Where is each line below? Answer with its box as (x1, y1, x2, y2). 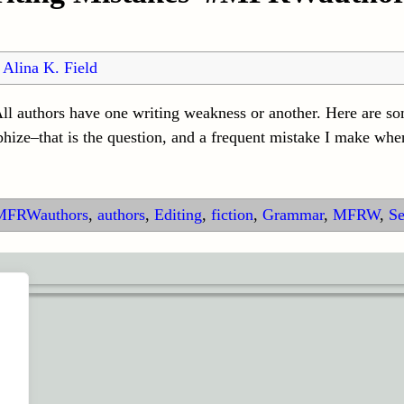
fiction (210, 206, 253, 225)
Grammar (262, 206, 324, 225)
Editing (153, 206, 202, 225)
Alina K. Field (2, 59, 97, 78)
